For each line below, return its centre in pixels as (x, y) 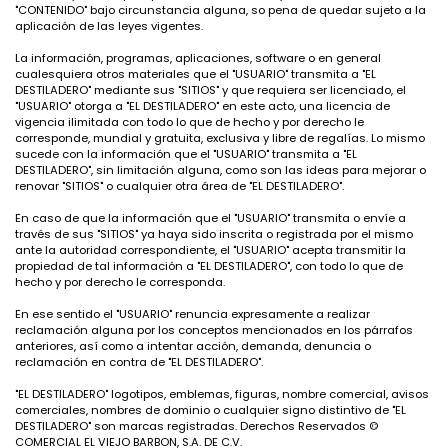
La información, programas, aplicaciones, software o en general (198, 58)
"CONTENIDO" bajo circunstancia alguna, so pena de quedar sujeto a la (220, 10)
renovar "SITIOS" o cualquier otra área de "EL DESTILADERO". (179, 186)
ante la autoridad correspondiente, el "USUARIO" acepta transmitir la (210, 250)
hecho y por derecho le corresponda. (120, 282)
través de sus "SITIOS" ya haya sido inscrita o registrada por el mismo (214, 234)
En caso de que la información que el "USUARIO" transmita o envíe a (210, 218)
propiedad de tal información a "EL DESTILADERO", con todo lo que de (209, 266)
